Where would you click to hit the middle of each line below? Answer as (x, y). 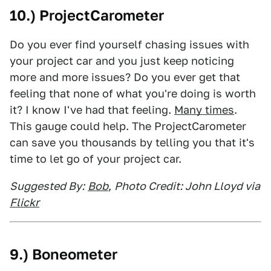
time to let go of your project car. (96, 159)
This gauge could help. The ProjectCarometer (128, 126)
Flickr (24, 202)
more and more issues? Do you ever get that (125, 77)
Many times (204, 110)
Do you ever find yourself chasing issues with (129, 44)
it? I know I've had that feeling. (92, 110)
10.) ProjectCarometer (87, 15)
